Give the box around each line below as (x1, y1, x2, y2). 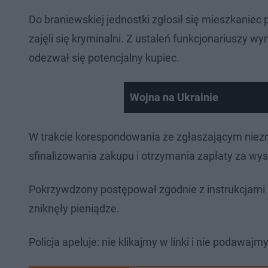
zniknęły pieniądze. (29, 202, 120, 215)
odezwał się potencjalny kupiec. (29, 51, 179, 65)
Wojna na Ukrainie (129, 91, 218, 104)
